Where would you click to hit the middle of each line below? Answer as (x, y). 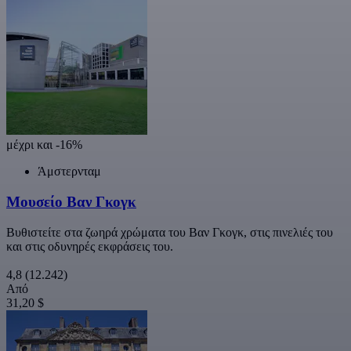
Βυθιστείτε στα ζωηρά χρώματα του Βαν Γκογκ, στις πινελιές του (170, 232)
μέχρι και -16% (44, 145)
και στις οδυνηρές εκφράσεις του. (90, 246)
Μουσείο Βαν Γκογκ (71, 201)
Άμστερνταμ (69, 172)
